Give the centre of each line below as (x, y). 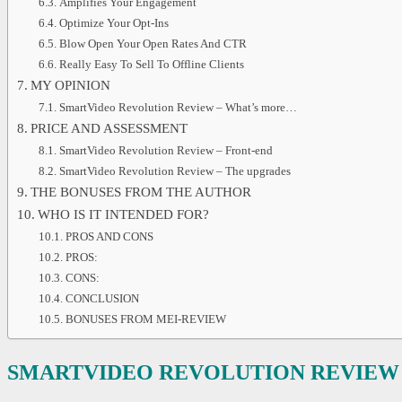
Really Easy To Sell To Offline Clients (151, 65)
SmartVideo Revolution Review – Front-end (166, 151)
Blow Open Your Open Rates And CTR (153, 44)
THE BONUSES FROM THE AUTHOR (140, 192)
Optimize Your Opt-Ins (114, 23)
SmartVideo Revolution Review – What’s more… (178, 108)
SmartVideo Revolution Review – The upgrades (175, 171)
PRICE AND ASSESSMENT (109, 129)
